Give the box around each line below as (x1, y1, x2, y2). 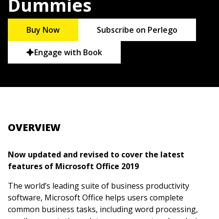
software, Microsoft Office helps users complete (8, 192, 183, 203)
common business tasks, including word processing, (8, 204, 198, 215)
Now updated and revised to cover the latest (8, 149, 184, 160)
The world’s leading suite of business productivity (8, 180, 189, 192)
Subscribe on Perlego (97, 24, 178, 36)
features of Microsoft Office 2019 (8, 161, 139, 172)
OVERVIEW (8, 121, 61, 134)
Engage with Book (34, 47, 103, 58)
